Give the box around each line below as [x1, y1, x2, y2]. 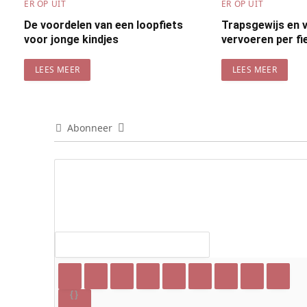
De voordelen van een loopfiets [24, 18, 183, 32]
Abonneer [66, 121, 112, 134]
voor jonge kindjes [24, 32, 119, 46]
